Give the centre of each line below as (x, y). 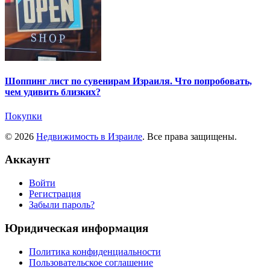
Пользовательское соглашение (91, 262)
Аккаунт (27, 160)
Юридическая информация (77, 228)
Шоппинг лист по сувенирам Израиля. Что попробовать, (128, 81)
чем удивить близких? (53, 92)
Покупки (24, 116)
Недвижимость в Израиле (89, 136)
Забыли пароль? (62, 205)
